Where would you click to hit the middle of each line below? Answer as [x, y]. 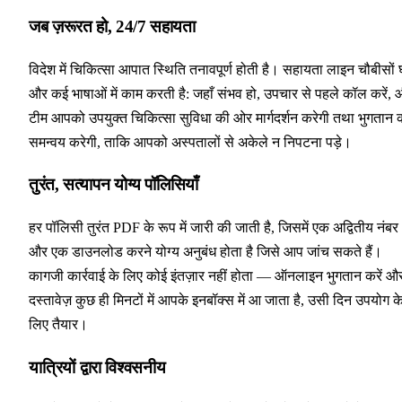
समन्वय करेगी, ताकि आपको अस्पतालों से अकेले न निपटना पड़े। [190, 142]
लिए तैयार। [58, 325]
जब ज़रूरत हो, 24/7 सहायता [112, 26]
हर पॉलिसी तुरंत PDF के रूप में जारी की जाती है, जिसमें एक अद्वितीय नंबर [214, 228]
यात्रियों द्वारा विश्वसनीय [97, 367]
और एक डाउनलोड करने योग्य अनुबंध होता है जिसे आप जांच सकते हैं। [205, 252]
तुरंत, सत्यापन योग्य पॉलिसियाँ [114, 185]
